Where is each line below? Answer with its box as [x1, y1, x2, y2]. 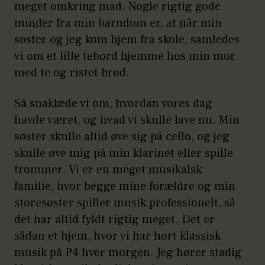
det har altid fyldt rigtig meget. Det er [14, 211, 215, 227]
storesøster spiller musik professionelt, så [14, 195, 235, 211]
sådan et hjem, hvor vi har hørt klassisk [14, 228, 221, 244]
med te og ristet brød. [14, 64, 132, 80]
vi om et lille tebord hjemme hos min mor [14, 48, 235, 64]
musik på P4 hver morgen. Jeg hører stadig [14, 244, 242, 260]
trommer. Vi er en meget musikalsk [14, 161, 202, 177]
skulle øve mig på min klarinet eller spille [14, 145, 233, 161]
